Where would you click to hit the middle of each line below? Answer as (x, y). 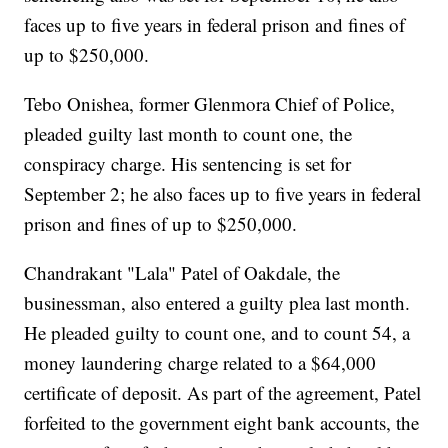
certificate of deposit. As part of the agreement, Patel (223, 393)
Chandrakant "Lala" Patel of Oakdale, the (182, 273)
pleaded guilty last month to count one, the (188, 134)
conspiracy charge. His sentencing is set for (188, 164)
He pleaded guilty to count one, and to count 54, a (217, 333)
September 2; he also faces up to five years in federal (223, 194)
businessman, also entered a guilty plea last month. (217, 303)
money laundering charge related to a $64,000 (200, 363)
